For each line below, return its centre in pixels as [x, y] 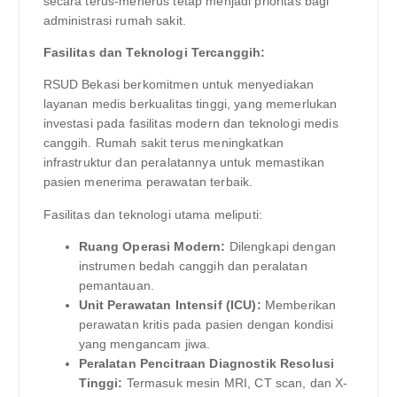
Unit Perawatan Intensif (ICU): [170, 304]
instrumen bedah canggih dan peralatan [193, 265]
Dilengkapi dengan [281, 246]
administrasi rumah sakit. [115, 21]
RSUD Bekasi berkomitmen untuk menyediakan [179, 85]
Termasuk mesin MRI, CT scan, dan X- [235, 382]
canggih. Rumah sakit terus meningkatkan [163, 143]
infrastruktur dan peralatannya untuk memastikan [184, 163]
